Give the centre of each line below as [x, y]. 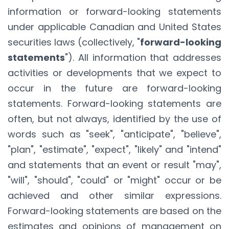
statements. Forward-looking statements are [114, 103]
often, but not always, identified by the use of [114, 119]
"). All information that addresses [143, 57]
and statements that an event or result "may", [114, 165]
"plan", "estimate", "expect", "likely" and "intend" [114, 149]
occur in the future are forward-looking [114, 88]
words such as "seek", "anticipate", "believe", [114, 134]
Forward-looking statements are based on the [114, 211]
